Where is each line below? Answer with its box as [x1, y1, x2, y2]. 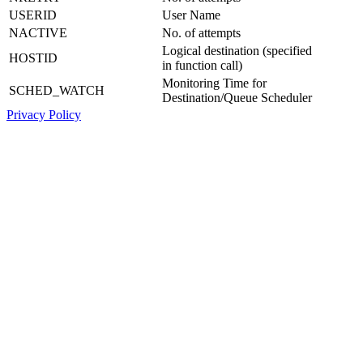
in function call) [162, 58, 242, 72]
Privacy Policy [6, 107, 81, 122]
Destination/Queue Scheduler [162, 90, 312, 105]
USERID [9, 7, 57, 22]
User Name [162, 7, 220, 22]
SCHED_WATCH [9, 83, 105, 97]
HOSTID [9, 50, 58, 65]
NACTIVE [9, 25, 67, 40]
